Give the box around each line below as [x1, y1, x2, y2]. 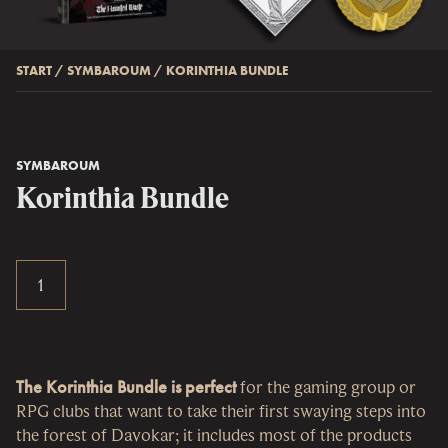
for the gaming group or [236, 374, 416, 398]
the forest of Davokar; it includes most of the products [16, 422, 412, 446]
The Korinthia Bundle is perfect [16, 374, 236, 398]
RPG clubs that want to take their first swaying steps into [16, 398, 426, 422]
